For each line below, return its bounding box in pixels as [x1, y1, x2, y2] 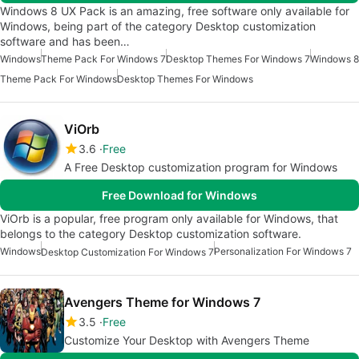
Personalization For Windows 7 [214, 245, 352, 258]
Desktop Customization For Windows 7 [41, 246, 214, 259]
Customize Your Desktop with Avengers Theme [64, 333, 309, 348]
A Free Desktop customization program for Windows [64, 160, 337, 175]
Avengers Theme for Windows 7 [64, 294, 260, 311]
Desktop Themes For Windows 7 [166, 53, 310, 66]
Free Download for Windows [102, 188, 257, 203]
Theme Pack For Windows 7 [41, 53, 166, 66]
